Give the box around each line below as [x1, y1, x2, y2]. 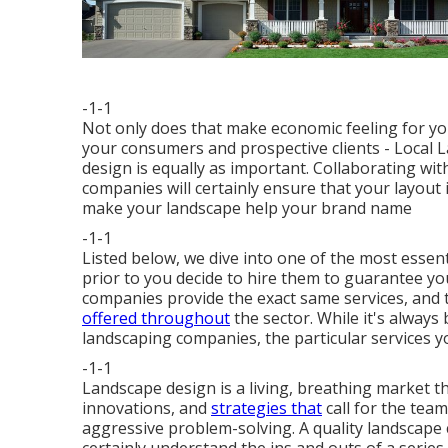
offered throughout [82, 307, 230, 330]
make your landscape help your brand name [82, 197, 412, 220]
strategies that [211, 397, 322, 420]
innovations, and [82, 397, 211, 420]
